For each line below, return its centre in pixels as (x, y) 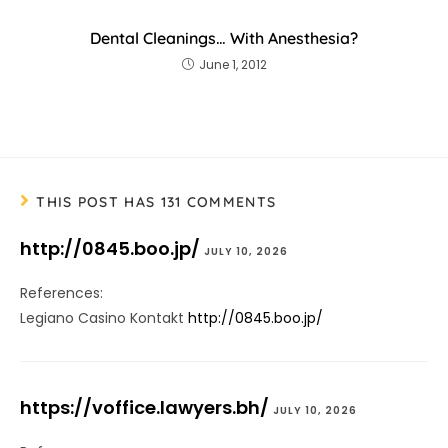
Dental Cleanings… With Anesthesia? (224, 38)
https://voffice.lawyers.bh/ (144, 408)
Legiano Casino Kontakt (104, 318)
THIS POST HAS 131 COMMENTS (156, 202)
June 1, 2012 (232, 65)
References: (61, 293)
